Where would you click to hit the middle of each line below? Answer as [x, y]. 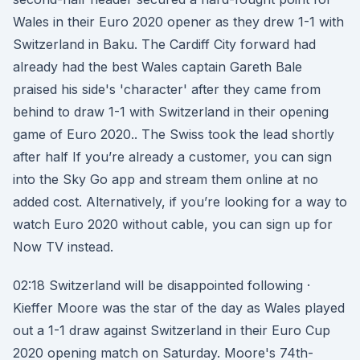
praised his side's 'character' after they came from [167, 89]
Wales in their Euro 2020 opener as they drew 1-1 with [178, 22]
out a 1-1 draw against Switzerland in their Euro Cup [172, 330]
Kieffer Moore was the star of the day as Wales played [179, 308]
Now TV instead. [63, 247]
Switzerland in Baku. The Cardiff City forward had [164, 44]
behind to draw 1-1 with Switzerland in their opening [171, 112]
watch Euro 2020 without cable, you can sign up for [173, 224]
